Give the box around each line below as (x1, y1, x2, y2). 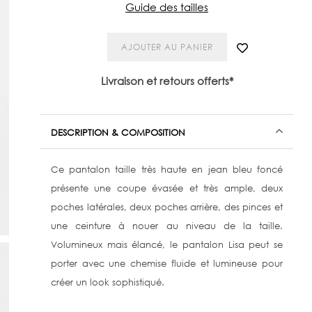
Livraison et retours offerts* (100, 75, 233, 87)
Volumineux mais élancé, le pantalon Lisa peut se (50, 239, 283, 250)
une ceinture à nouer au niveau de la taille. (50, 220, 283, 231)
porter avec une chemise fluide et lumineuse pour (50, 258, 283, 269)
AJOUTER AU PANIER (120, 42, 213, 52)
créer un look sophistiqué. (50, 276, 164, 288)
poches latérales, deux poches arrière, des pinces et (50, 201, 283, 212)
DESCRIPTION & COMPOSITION (50, 127, 185, 138)
